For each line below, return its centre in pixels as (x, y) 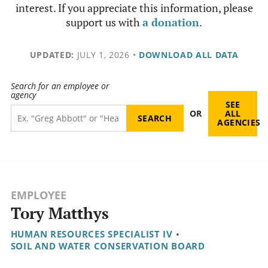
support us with (104, 22)
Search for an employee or (60, 86)
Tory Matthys (60, 214)
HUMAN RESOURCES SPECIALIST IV (92, 234)
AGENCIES (239, 123)
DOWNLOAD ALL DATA (188, 55)
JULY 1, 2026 (102, 55)
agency (23, 95)
